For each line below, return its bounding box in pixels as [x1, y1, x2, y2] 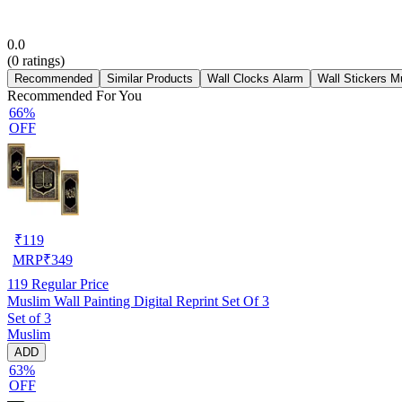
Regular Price [28, 275, 109, 292]
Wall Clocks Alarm [207, 71, 303, 85]
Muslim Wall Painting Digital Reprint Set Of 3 [7, 293, 269, 309]
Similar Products [107, 71, 193, 85]
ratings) [19, 52, 65, 68]
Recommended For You [7, 87, 142, 103]
